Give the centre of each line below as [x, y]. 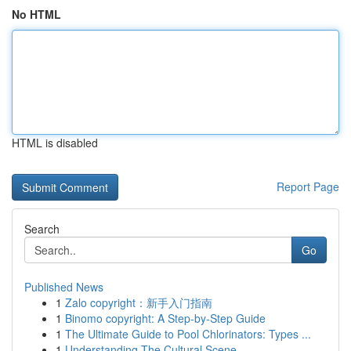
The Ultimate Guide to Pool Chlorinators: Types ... [188, 334]
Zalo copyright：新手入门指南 [139, 302]
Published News [64, 287]
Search [42, 229]
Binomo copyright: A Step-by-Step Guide [165, 318]
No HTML [36, 14]
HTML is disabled [55, 143]
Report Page [308, 186]
